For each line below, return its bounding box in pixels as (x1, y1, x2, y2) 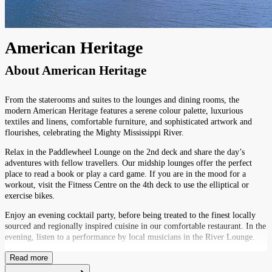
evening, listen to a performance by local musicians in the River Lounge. (5, 232, 255, 242)
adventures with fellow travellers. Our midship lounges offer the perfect (5, 158, 252, 168)
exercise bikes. (5, 191, 55, 200)
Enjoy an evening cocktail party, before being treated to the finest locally (5, 210, 256, 220)
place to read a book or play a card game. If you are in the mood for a (5, 169, 246, 178)
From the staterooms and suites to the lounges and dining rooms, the (5, 95, 239, 104)
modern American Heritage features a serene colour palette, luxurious (5, 106, 243, 115)
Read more (10, 253, 48, 262)
